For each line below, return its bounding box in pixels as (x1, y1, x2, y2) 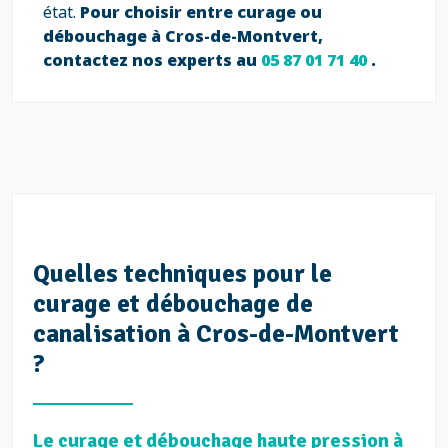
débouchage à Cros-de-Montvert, (43, 25, 323, 47)
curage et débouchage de (33, 288, 313, 319)
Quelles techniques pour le (33, 258, 332, 289)
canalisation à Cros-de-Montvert (33, 318, 399, 349)
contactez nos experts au (43, 49, 261, 71)
